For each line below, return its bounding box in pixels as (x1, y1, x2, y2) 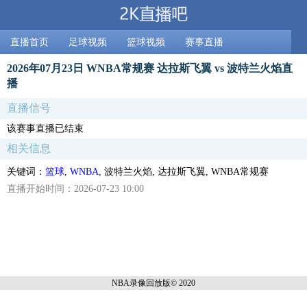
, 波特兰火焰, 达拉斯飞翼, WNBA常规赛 (99, 166, 269, 177)
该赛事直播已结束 (7, 123, 84, 134)
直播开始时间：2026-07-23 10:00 (7, 183, 144, 194)
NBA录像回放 (112, 278, 162, 288)
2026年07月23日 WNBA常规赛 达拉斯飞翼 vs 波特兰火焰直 (7, 61, 293, 75)
